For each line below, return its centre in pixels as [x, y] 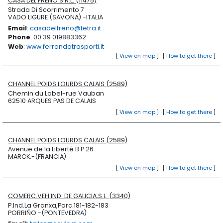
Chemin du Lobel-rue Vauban [56, 93]
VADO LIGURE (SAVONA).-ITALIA [55, 17]
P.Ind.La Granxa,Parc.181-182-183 [58, 205]
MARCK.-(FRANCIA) [37, 157]
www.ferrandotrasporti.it [65, 46]
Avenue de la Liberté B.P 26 [51, 149]
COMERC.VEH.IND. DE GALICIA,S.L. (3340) [69, 196]
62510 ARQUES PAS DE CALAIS [52, 101]
